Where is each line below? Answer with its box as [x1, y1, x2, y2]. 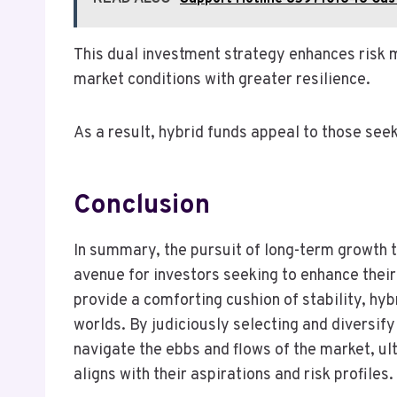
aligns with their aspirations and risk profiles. [74, 365, 393, 386]
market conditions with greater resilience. [74, 70, 370, 91]
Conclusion [74, 190, 210, 223]
